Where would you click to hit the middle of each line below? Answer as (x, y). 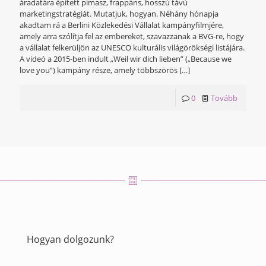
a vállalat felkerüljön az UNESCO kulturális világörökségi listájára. (132, 48)
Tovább (224, 98)
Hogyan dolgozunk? (70, 240)
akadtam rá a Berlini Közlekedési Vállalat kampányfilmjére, (122, 25)
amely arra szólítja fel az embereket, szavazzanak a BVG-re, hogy (132, 37)
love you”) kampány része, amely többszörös (99, 70)
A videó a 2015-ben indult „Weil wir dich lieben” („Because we (126, 59)
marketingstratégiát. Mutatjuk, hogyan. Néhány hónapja (119, 14)
